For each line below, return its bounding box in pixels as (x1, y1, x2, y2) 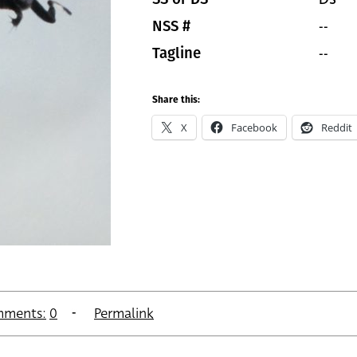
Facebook (231, 120, 277, 135)
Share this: (152, 96, 200, 105)
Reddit (321, 120, 352, 135)
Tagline (152, 45, 201, 62)
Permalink (94, 304, 154, 324)
